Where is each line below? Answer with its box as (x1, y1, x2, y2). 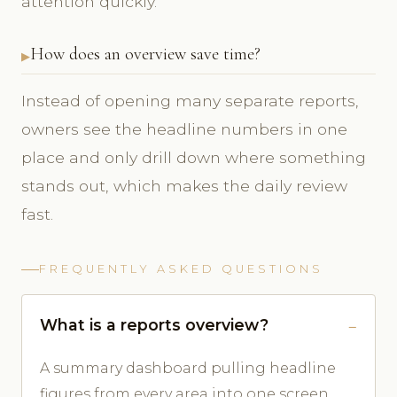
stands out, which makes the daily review (21, 176, 347, 196)
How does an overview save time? (30, 43, 261, 66)
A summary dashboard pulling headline (40, 360, 336, 378)
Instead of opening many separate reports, (21, 91, 359, 111)
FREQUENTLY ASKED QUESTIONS (39, 262, 323, 276)
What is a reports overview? (40, 315, 269, 335)
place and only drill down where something (21, 148, 366, 167)
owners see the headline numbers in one (21, 120, 347, 139)
